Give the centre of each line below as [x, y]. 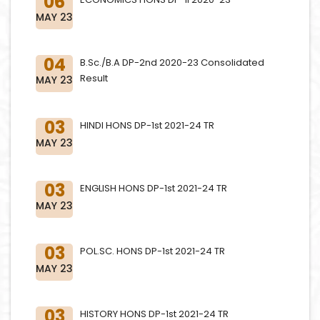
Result [94, 78]
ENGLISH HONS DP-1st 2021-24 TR [154, 188]
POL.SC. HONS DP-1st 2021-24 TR [152, 251]
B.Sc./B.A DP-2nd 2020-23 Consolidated [172, 62]
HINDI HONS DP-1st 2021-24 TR [147, 125]
